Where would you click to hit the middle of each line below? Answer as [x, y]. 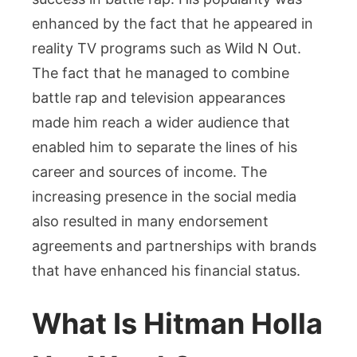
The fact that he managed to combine [161, 73]
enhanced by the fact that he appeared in [173, 23]
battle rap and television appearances [159, 97]
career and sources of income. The [149, 171]
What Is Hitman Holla [177, 323]
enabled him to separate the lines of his [165, 147]
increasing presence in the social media [164, 196]
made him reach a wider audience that [161, 122]
